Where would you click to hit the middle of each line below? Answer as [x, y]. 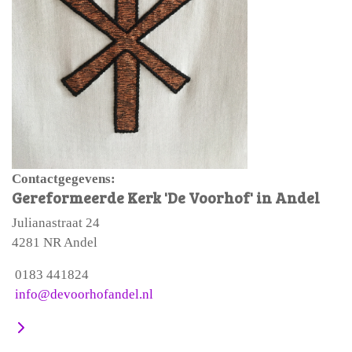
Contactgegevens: [64, 178]
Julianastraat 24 [56, 222]
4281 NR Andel [55, 242]
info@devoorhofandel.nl [84, 294]
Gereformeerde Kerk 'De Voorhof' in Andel [166, 197]
